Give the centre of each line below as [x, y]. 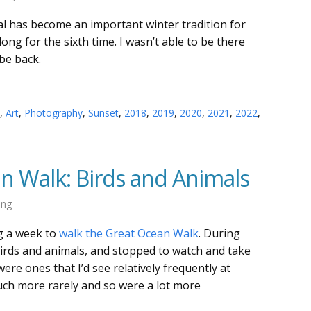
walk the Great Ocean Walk [129, 233]
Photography [53, 112]
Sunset [103, 112]
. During [219, 233]
